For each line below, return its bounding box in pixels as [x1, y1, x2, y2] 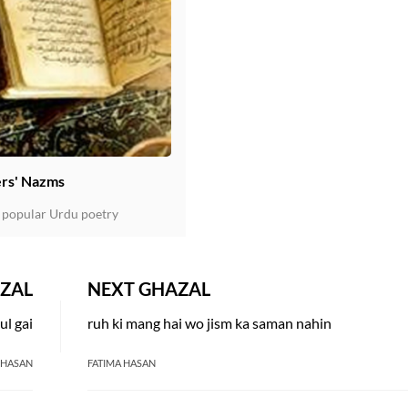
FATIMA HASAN [87, 357, 156, 369]
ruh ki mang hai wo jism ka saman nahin [87, 314, 331, 331]
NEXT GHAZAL [87, 278, 210, 300]
